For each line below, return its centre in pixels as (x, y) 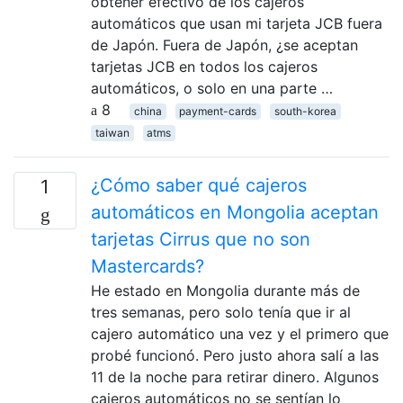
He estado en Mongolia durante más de (225, 290)
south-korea (305, 111)
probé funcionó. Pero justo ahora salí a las (235, 355)
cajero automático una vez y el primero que (240, 333)
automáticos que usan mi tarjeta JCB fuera (237, 23)
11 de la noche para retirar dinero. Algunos (235, 376)
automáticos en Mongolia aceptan (235, 212)
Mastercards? (148, 266)
